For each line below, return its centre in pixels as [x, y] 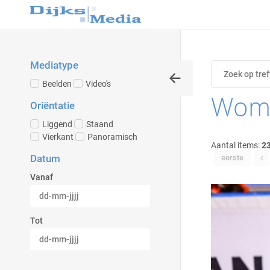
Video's [98, 84]
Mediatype [54, 65]
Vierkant [58, 137]
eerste [232, 158]
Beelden [57, 84]
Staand [100, 124]
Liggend [57, 124]
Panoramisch [112, 137]
